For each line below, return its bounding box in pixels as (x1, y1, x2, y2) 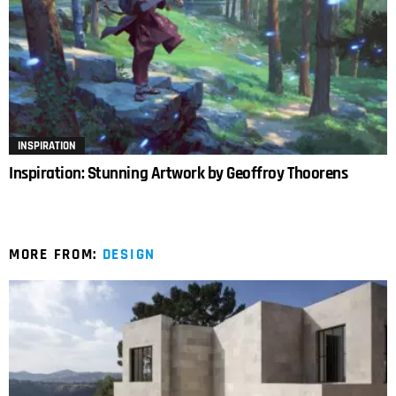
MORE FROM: (9, 244, 103, 264)
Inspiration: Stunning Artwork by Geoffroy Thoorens (9, 162, 348, 185)
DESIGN (102, 244, 156, 264)
